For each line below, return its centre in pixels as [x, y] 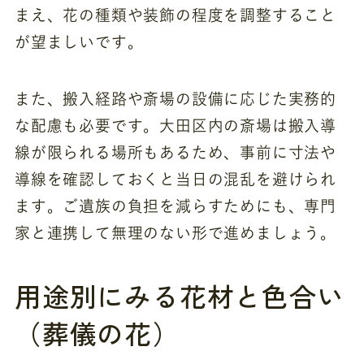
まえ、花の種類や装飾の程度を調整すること [175, 15]
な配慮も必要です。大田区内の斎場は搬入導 [175, 126]
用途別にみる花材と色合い [179, 295]
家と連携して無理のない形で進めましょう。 [175, 233]
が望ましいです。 [79, 41]
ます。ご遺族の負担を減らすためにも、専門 [175, 206]
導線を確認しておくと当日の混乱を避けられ [175, 180]
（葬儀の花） [97, 332]
